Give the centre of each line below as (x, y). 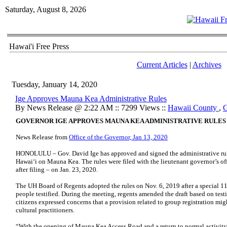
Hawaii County (193, 108)
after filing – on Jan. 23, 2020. (57, 169)
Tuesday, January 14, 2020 (54, 84)
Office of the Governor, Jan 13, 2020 (118, 137)
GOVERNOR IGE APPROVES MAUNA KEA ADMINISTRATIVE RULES (121, 121)
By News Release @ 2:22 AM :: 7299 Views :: (91, 108)
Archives (207, 65)
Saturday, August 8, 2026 (46, 9)
